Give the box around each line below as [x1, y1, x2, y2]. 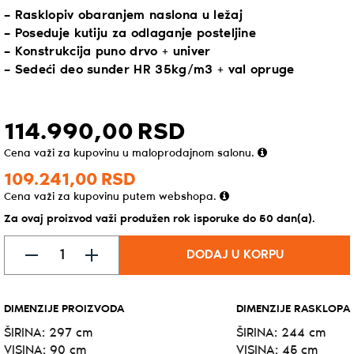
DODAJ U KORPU [186, 247, 284, 262]
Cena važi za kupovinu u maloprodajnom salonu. [4, 147, 258, 160]
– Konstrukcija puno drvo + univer [4, 44, 211, 58]
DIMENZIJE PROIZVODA [4, 303, 124, 315]
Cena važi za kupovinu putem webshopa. [4, 190, 220, 203]
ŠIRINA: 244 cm [236, 326, 326, 340]
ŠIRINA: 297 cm [4, 326, 92, 340]
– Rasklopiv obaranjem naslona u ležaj [4, 8, 243, 22]
